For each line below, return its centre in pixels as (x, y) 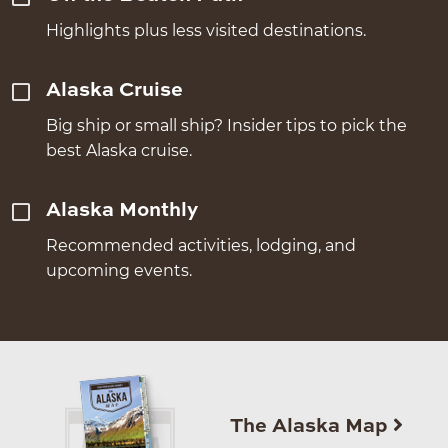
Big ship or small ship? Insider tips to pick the (227, 125)
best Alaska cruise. (119, 150)
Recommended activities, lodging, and (201, 245)
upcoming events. (119, 270)
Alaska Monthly (122, 210)
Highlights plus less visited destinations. (206, 30)
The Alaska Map (311, 426)
